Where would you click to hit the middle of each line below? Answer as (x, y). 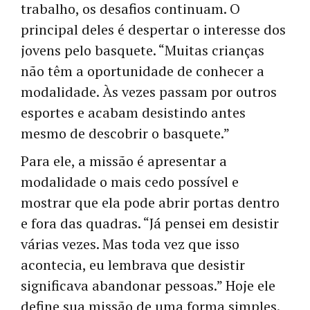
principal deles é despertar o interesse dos (153, 30)
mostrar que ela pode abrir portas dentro (150, 203)
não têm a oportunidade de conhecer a (143, 71)
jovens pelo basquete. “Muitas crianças (143, 51)
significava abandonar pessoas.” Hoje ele (148, 286)
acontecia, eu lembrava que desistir (133, 265)
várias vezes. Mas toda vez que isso (130, 244)
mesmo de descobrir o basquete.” (125, 134)
